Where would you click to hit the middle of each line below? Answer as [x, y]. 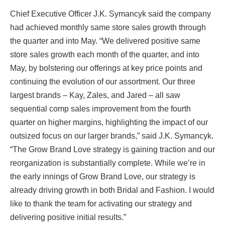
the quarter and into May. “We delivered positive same [105, 41]
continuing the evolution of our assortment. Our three [103, 81]
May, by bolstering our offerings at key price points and [106, 68]
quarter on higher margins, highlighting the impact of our [109, 122]
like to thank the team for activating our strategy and [101, 203]
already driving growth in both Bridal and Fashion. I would [112, 190]
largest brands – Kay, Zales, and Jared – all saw [95, 95]
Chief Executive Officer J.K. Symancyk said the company [110, 14]
